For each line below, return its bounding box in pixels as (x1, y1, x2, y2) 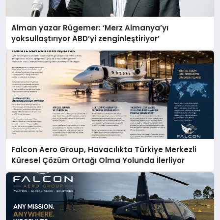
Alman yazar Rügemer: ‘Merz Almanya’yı (11, 22, 103, 33)
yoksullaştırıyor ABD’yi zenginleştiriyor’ (11, 33, 160, 44)
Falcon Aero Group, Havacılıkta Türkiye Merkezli (11, 144, 197, 155)
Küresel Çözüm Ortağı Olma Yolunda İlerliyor (11, 155, 185, 166)
